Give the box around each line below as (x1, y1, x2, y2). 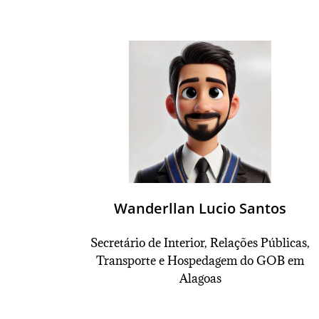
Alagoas (179, 271, 221, 286)
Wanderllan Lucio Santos (114, 199, 287, 218)
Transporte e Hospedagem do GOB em (96, 253, 305, 268)
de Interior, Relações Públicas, (145, 235, 310, 251)
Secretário (90, 235, 146, 251)
